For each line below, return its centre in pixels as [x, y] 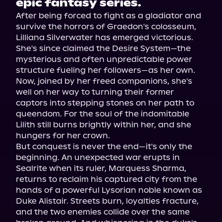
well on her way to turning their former [95, 92]
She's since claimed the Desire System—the [103, 48]
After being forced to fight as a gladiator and [109, 16]
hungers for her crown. [63, 136]
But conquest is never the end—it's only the [104, 146]
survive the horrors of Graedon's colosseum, [106, 27]
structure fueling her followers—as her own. [106, 70]
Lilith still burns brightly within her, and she [104, 125]
